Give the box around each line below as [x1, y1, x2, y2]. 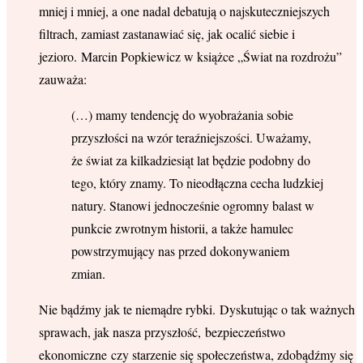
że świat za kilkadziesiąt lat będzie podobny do [71, 152, 310, 169]
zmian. [71, 265, 105, 283]
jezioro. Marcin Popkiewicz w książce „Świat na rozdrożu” [39, 48, 342, 66]
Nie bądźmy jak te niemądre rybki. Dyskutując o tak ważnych [39, 301, 355, 318]
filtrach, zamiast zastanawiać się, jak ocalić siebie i [39, 25, 295, 43]
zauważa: [39, 70, 87, 88]
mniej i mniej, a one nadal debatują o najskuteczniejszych [39, 2, 330, 20]
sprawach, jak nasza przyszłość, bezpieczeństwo [39, 323, 285, 341]
